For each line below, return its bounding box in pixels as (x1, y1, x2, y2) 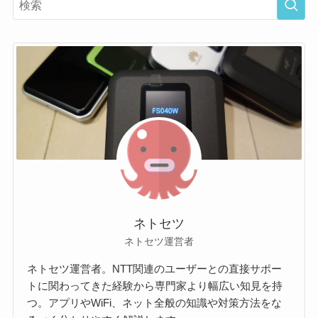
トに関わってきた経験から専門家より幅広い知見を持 (27, 279, 283, 292)
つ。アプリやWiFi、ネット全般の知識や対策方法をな (27, 296, 283, 309)
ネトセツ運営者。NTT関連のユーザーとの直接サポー (27, 262, 283, 275)
